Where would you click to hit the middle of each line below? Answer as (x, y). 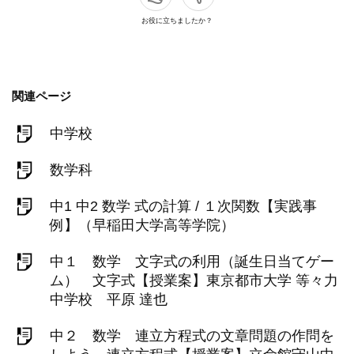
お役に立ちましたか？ (177, 21)
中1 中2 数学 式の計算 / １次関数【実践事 (183, 206)
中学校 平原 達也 (109, 299)
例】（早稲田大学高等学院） (142, 225)
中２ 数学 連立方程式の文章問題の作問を (192, 336)
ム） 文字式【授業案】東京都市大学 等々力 (194, 281)
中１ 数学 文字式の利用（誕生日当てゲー (192, 262)
